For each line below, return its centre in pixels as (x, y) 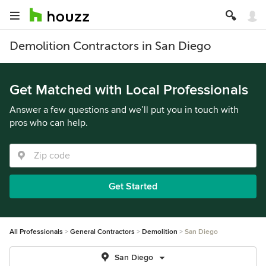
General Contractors (102, 232)
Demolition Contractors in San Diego (110, 46)
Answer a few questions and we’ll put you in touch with (124, 110)
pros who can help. (49, 123)
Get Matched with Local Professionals (129, 90)
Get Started (133, 186)
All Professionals (36, 232)
